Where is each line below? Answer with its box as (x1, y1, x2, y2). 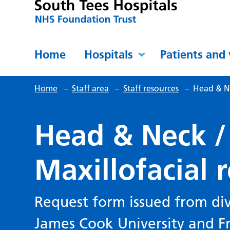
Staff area (72, 83, 109, 94)
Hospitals (84, 47, 133, 62)
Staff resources (123, 83, 179, 94)
